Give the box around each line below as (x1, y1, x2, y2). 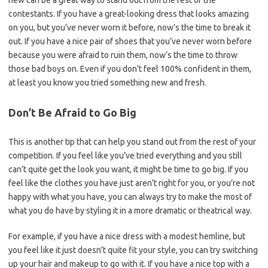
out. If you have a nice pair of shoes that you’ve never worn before (8, 36, 252, 46)
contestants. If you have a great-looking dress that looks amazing (8, 9, 249, 19)
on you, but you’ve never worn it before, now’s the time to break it (8, 23, 251, 32)
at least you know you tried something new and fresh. (8, 78, 206, 87)
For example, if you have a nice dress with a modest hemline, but (8, 232, 245, 241)
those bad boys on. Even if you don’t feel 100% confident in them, (8, 64, 251, 74)
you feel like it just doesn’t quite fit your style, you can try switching (8, 245, 258, 255)
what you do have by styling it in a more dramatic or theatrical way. (8, 206, 252, 215)
